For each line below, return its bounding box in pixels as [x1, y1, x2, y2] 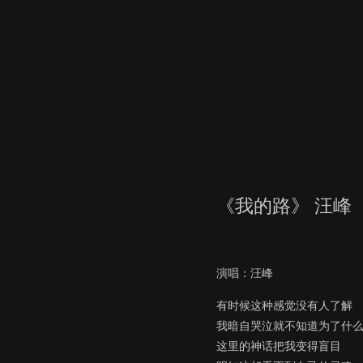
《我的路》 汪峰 [216, 195, 352, 216]
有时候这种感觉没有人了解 [216, 298, 352, 312]
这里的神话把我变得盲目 [216, 339, 341, 352]
